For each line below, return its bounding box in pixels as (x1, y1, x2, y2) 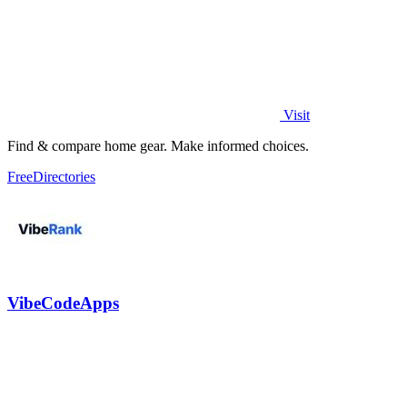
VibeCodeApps (7, 293, 119, 313)
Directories (33, 168, 95, 184)
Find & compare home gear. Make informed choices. (7, 137, 309, 154)
